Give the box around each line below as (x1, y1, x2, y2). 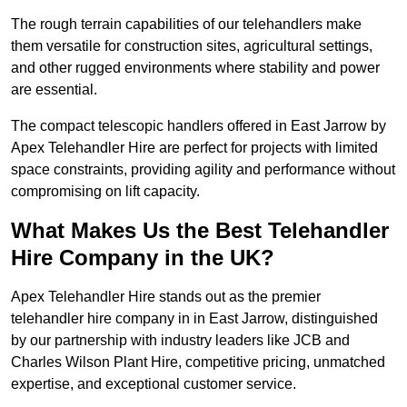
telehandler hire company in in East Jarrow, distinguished (11, 311, 378, 327)
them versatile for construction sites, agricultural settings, (11, 38, 372, 55)
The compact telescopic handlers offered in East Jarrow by (11, 118, 386, 134)
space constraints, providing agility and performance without (11, 162, 395, 178)
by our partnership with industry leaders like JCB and (11, 333, 350, 349)
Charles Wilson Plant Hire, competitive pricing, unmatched (11, 354, 385, 371)
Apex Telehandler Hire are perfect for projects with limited (11, 140, 378, 156)
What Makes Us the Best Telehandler (11, 218, 389, 243)
